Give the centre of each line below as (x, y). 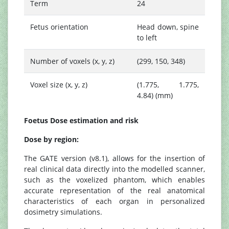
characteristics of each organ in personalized (114, 201)
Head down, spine (168, 27)
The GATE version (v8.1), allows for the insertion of (114, 158)
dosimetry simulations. (63, 212)
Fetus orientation (59, 27)
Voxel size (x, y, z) (59, 85)
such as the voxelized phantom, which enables (114, 180)
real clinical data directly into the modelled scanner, (114, 169)
